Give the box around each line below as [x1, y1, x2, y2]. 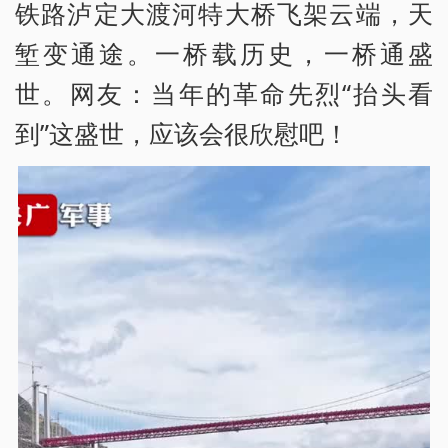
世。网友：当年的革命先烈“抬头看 [15, 76, 433, 111]
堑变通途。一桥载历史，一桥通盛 [15, 36, 433, 71]
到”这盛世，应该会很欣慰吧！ [15, 116, 349, 151]
